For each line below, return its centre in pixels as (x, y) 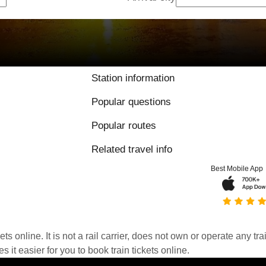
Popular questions (131, 102)
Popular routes (124, 126)
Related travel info (132, 149)
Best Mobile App (237, 169)
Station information (133, 78)
